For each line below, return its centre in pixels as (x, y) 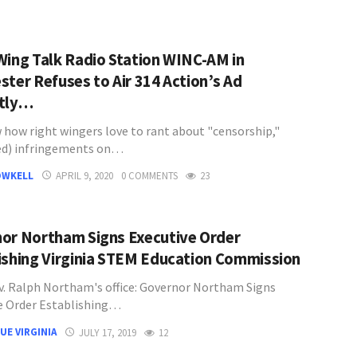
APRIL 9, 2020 (84, 176)
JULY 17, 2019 (108, 332)
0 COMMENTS (149, 176)
